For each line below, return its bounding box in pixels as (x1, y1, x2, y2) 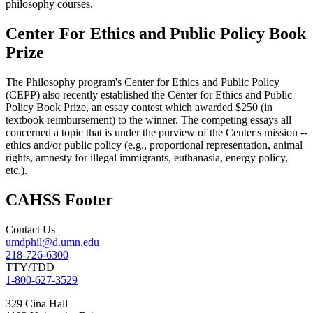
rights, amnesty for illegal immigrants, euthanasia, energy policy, (6, 151, 288, 163)
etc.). (6, 163, 27, 176)
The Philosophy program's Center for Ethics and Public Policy (6, 75, 279, 88)
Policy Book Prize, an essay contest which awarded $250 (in (6, 101, 272, 113)
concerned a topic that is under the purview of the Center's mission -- (6, 126, 307, 138)
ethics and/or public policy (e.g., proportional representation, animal (6, 138, 303, 151)
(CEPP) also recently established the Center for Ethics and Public (6, 88, 292, 101)
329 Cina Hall (6, 297, 68, 310)
